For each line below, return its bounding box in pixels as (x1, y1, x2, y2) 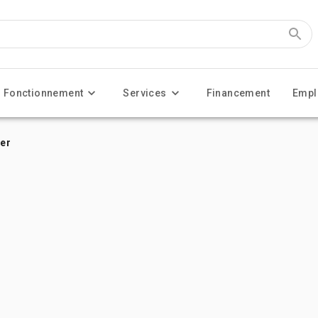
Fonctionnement (3, 87, 84, 99)
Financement (206, 87, 270, 99)
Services (123, 87, 167, 99)
